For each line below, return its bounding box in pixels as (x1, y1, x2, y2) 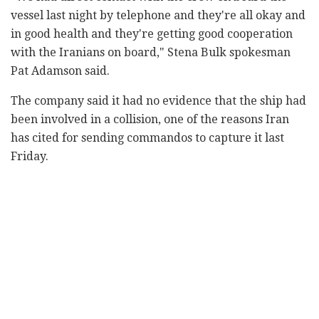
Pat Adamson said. (11, 64, 110, 78)
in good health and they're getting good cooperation (11, 27, 293, 41)
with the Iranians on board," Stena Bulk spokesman (11, 46, 291, 60)
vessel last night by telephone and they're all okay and (11, 9, 305, 23)
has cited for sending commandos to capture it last (11, 131, 284, 145)
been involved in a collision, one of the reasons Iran (11, 113, 289, 127)
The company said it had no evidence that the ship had (11, 94, 306, 108)
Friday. (11, 150, 48, 164)
